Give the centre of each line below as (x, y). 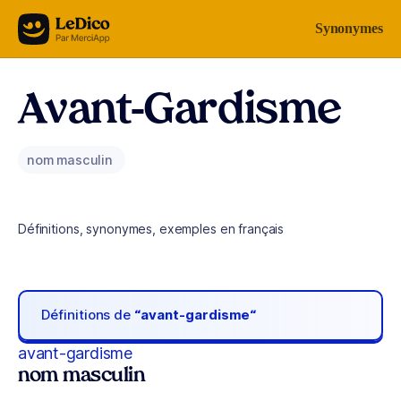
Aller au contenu (68, 25)
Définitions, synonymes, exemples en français (151, 229)
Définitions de (88, 315)
